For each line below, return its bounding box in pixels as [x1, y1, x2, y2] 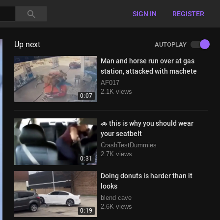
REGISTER [172, 10, 204, 18]
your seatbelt [100, 130, 142, 138]
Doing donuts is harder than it [100, 171, 192, 180]
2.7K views [100, 150, 132, 158]
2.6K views [100, 202, 132, 210]
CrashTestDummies [100, 141, 157, 149]
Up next [14, 40, 40, 49]
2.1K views [100, 88, 132, 95]
